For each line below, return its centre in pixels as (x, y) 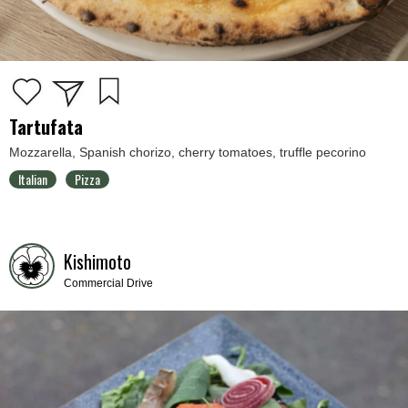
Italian (33, 178)
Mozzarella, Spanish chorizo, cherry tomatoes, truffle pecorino (188, 152)
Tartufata (46, 126)
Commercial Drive (108, 283)
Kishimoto (97, 261)
